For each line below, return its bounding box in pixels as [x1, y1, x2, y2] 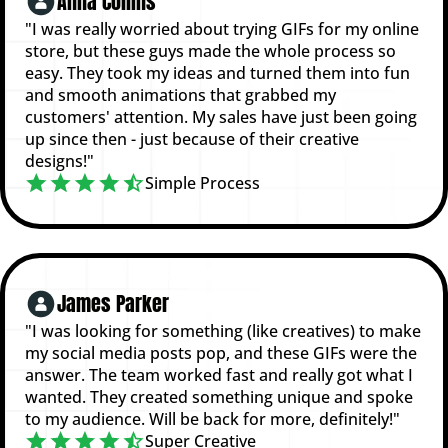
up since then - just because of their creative [25, 127, 359, 150]
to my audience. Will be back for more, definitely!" [25, 407, 400, 430]
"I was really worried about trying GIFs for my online [25, 17, 419, 40]
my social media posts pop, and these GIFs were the [25, 341, 417, 364]
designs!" [25, 149, 94, 172]
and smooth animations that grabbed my [25, 83, 336, 106]
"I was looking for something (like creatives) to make [25, 319, 421, 342]
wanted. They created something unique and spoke [25, 385, 413, 408]
